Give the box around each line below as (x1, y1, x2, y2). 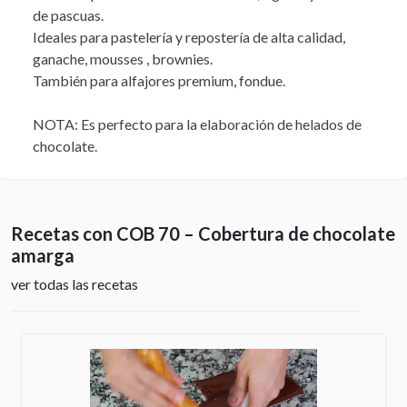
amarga (11, 244, 74, 267)
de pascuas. (33, 6, 104, 25)
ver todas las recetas (11, 275, 138, 293)
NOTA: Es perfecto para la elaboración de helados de (33, 115, 362, 134)
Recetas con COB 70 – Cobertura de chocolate (11, 223, 395, 245)
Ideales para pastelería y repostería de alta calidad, (33, 28, 345, 46)
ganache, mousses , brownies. (33, 50, 213, 68)
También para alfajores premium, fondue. (33, 72, 285, 90)
